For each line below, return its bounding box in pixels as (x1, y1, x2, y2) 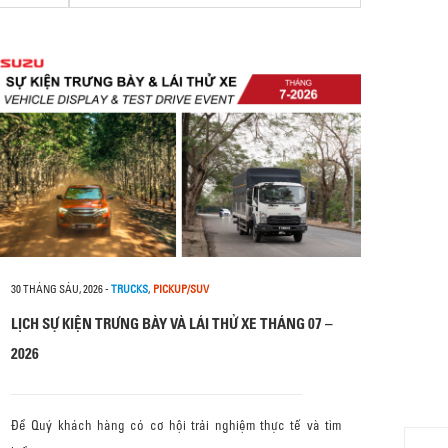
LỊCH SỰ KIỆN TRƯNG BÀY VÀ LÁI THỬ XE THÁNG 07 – (11, 314, 333, 333)
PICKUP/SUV (153, 282, 209, 296)
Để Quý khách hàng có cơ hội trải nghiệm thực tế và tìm (11, 417, 341, 433)
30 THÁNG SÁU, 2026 (11, 282, 103, 296)
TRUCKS (111, 282, 148, 296)
